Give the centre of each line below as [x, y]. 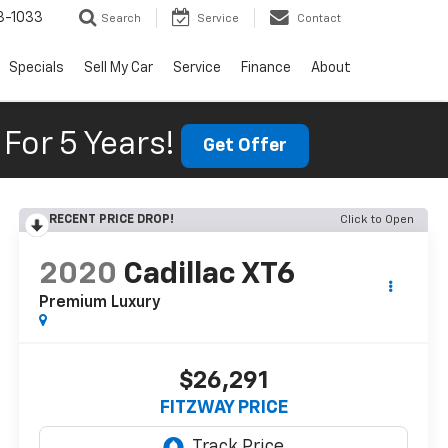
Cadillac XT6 [209, 275]
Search [121, 19]
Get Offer [244, 145]
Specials [36, 68]
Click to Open [377, 220]
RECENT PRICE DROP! [112, 220]
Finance [266, 68]
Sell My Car [118, 68]
